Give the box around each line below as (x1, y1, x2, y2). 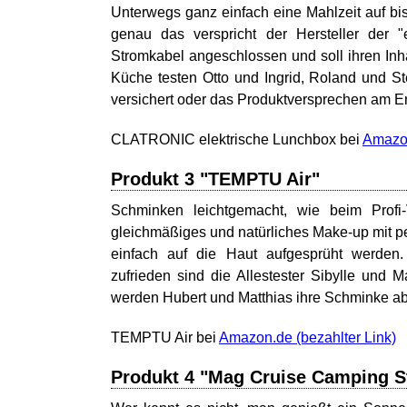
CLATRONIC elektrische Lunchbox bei (111, 132, 362, 147)
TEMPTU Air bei (111, 330, 219, 345)
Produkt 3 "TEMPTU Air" (111, 169, 320, 189)
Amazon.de (219, 330, 293, 345)
